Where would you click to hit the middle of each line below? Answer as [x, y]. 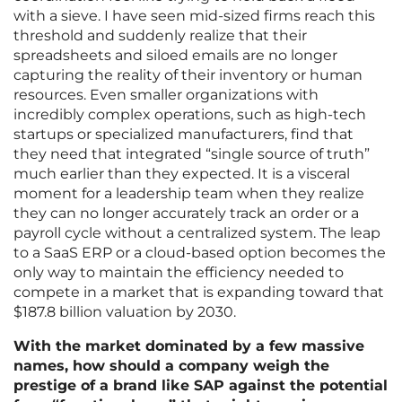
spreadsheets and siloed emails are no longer [175, 56]
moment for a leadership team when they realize [189, 194]
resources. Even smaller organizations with [166, 95]
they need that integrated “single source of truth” [192, 154]
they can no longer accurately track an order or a [186, 214]
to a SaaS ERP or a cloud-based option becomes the [200, 253]
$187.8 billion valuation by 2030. [125, 312]
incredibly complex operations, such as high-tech [190, 115]
